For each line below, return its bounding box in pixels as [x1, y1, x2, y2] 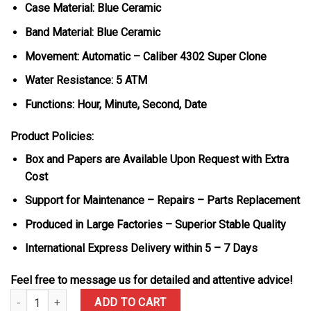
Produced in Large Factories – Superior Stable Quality [24, 217, 286, 231]
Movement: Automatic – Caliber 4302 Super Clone [24, 49, 267, 63]
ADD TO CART [94, 296, 167, 310]
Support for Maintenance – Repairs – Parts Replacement [24, 194, 300, 208]
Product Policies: [10, 129, 94, 143]
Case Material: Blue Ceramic [24, 1, 161, 15]
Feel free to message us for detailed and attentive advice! [10, 274, 293, 287]
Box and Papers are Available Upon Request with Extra [24, 152, 289, 166]
